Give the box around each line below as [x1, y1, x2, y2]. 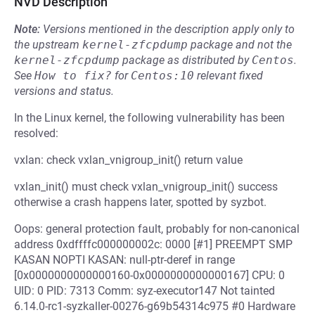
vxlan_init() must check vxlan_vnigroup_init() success [14, 180, 278, 193]
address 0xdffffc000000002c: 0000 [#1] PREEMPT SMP [14, 238, 292, 251]
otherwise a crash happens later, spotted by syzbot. [14, 195, 266, 209]
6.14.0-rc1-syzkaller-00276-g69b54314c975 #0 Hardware [14, 300, 295, 313]
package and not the [188, 38, 292, 51]
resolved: [14, 127, 58, 140]
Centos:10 [131, 69, 194, 82]
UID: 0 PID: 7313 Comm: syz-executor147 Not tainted [14, 284, 275, 297]
